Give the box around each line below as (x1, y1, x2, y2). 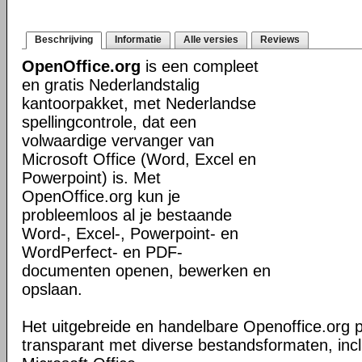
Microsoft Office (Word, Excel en (22, 150, 256, 168)
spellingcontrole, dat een (22, 113, 196, 131)
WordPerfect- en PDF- (22, 243, 183, 261)
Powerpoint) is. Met (22, 169, 161, 187)
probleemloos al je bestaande (22, 206, 232, 224)
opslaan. (22, 280, 82, 298)
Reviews (260, 34, 300, 45)
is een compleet (141, 57, 259, 75)
